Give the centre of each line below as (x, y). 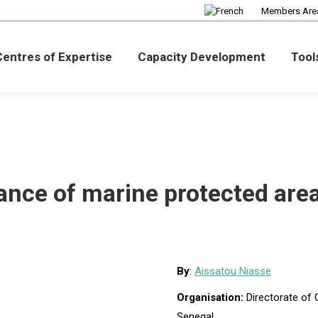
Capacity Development (201, 56)
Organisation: (212, 297)
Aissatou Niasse (233, 271)
